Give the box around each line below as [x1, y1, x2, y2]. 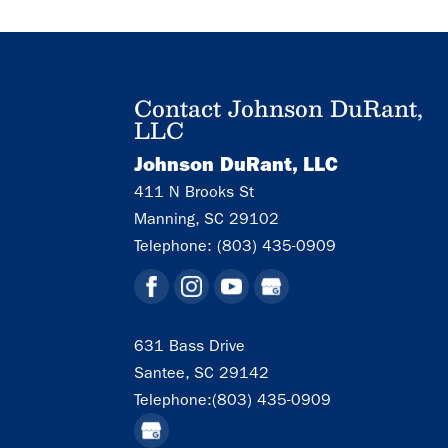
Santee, [134, 362, 190, 382]
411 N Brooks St [134, 181, 255, 201]
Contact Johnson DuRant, [134, 88, 424, 126]
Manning [134, 208, 196, 228]
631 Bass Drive [134, 335, 246, 355]
